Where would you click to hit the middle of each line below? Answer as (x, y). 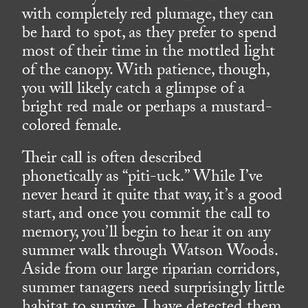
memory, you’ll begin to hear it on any (146, 234)
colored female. (72, 128)
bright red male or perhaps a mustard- (147, 109)
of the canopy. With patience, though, (146, 72)
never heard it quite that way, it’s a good (153, 197)
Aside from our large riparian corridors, (151, 272)
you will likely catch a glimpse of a (134, 91)
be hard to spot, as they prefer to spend (150, 35)
